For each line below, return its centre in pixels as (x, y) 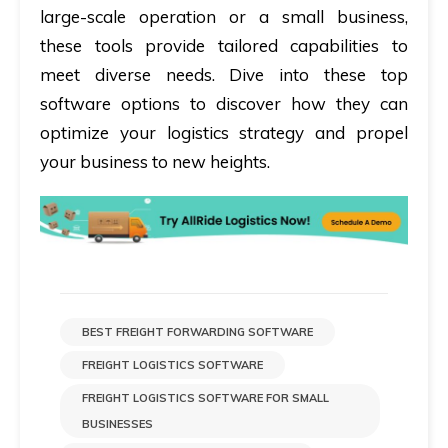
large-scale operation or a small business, (224, 16)
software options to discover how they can (224, 103)
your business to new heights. (155, 161)
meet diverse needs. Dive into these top (224, 74)
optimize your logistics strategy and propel (224, 132)
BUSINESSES (117, 423)
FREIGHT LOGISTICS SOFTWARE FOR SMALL (205, 397)
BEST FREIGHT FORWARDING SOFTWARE (197, 331)
